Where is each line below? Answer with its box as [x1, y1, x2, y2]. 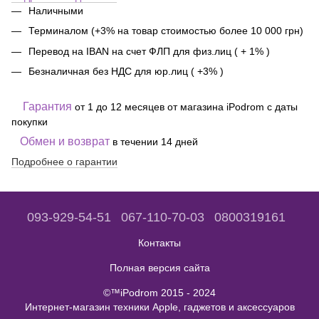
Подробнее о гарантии [11, 155, 117, 167]
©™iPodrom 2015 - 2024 [103, 287, 216, 298]
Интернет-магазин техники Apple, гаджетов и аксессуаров [24, 301, 295, 313]
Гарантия [23, 100, 75, 113]
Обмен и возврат [20, 135, 113, 147]
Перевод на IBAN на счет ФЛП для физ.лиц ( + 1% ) [28, 45, 270, 57]
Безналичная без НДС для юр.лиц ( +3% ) [28, 66, 224, 78]
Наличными [28, 5, 83, 16]
